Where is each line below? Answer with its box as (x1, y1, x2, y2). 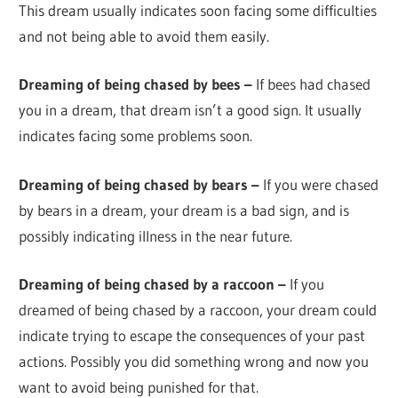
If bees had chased (252, 75, 371, 94)
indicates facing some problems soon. (19, 126, 253, 146)
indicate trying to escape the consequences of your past (19, 326, 366, 346)
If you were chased (259, 174, 379, 194)
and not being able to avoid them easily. (19, 26, 270, 45)
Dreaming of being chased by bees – (19, 75, 253, 94)
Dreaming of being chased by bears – (19, 174, 260, 194)
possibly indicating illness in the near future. (19, 226, 293, 245)
